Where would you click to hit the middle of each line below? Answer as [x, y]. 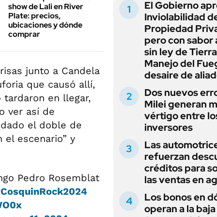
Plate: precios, [34, 16]
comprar [24, 34]
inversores [169, 127]
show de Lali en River [46, 7]
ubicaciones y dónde [45, 25]
